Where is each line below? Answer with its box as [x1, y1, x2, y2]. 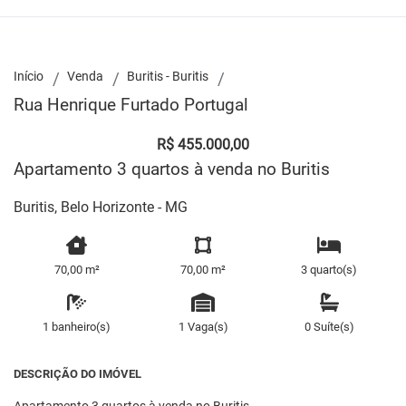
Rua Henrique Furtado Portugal [14, 94, 248, 115]
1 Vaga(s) [178, 319, 228, 333]
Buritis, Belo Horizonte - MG [14, 198, 188, 216]
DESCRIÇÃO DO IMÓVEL [14, 366, 141, 381]
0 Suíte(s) [304, 319, 354, 333]
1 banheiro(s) [43, 319, 111, 333]
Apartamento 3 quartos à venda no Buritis [14, 159, 330, 179]
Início [14, 69, 43, 84]
